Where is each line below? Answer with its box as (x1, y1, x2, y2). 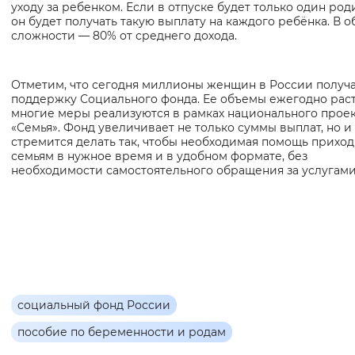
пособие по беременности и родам (17, 325, 226, 340)
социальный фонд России (17, 298, 170, 313)
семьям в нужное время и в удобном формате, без (11, 149, 307, 164)
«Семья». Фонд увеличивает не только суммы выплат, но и (11, 120, 352, 136)
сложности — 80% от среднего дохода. (11, 29, 237, 44)
